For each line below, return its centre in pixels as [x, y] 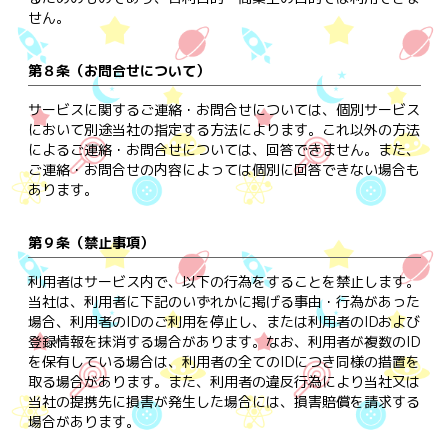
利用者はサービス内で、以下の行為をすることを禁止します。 [223, 281]
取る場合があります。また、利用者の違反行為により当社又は [223, 381]
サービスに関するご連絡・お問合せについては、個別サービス [223, 109]
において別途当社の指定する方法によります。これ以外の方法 [223, 129]
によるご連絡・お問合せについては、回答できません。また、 [223, 149]
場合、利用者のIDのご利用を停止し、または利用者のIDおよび [223, 321]
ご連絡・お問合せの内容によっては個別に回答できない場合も [223, 169]
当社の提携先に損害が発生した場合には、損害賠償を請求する [223, 401]
